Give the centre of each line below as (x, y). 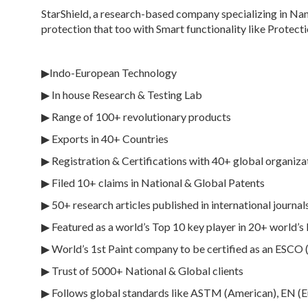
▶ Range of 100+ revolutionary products (136, 116)
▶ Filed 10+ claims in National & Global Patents (153, 182)
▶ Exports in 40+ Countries (105, 138)
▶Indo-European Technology (109, 72)
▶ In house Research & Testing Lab (122, 94)
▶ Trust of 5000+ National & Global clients (142, 270)
